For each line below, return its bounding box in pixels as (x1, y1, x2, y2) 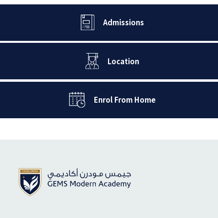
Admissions (103, 17, 144, 28)
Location (107, 55, 139, 66)
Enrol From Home (94, 94, 156, 105)
